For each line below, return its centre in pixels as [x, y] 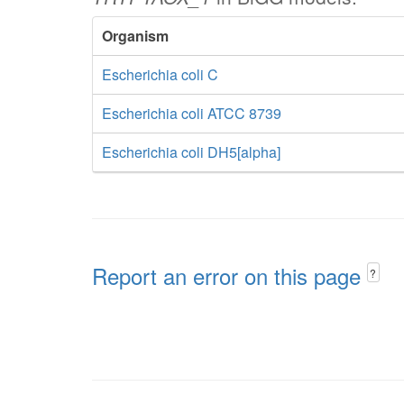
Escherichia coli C [160, 74]
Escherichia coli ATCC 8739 [192, 113]
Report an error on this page [230, 275]
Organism [135, 36]
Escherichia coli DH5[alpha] [191, 152]
